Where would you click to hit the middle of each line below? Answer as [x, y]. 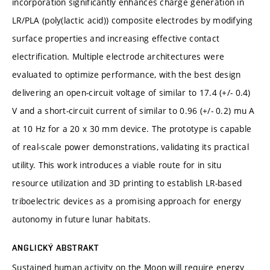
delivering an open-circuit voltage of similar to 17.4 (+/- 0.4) [131, 92]
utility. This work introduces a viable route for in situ [117, 165]
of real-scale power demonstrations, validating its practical [130, 146]
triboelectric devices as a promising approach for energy [127, 201]
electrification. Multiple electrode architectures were [118, 56]
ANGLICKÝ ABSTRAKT [56, 247]
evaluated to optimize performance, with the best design [127, 74]
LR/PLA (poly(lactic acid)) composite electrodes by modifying [132, 20]
